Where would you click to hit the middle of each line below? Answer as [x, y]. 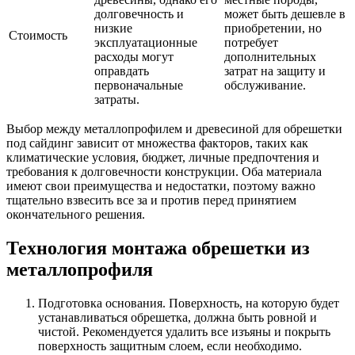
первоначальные [139, 86]
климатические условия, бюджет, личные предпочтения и [163, 158]
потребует [251, 43]
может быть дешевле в [285, 14]
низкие [113, 29]
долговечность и [139, 14]
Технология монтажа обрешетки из [158, 248]
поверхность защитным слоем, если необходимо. [170, 346]
